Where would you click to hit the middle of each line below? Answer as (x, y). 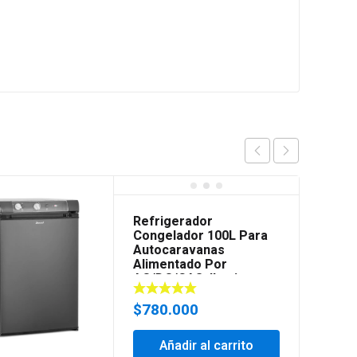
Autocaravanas (179, 250)
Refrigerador (173, 221)
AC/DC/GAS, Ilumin (189, 279)
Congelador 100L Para (201, 235)
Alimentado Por (180, 264)
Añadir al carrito (206, 345)
